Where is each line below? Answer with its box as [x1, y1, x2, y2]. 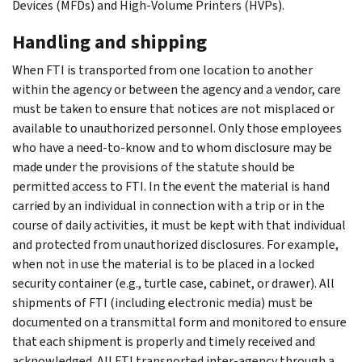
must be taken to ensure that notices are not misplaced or [12, 99, 335, 117]
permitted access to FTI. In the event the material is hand [12, 177, 330, 195]
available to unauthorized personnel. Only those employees [12, 119, 342, 137]
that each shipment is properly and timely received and [12, 332, 315, 350]
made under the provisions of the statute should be [12, 158, 295, 175]
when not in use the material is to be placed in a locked [12, 255, 314, 272]
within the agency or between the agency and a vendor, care [12, 80, 341, 98]
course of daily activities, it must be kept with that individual [12, 216, 346, 234]
